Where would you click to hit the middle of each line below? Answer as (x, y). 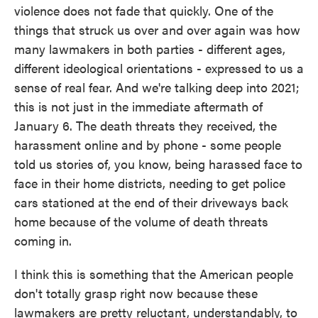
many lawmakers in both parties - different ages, (150, 49)
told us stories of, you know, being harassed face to (158, 164)
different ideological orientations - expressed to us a (159, 68)
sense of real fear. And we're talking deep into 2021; (157, 87)
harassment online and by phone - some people (148, 144)
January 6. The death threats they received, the (146, 125)
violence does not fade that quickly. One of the (144, 10)
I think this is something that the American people (154, 274)
